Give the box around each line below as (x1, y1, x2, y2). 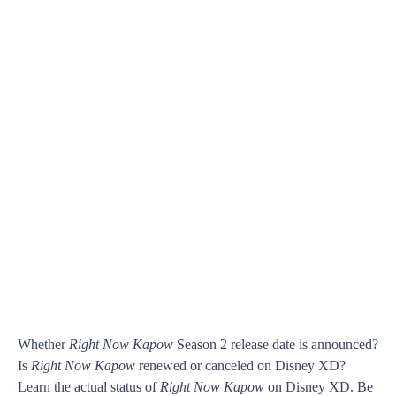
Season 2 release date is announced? (173, 337, 378, 353)
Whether (18, 337, 69, 353)
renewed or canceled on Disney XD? (135, 358, 346, 374)
